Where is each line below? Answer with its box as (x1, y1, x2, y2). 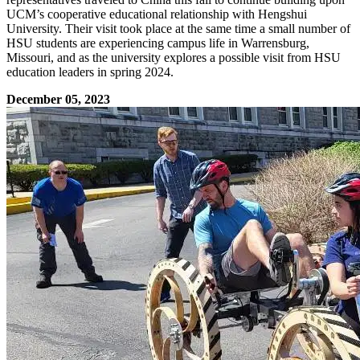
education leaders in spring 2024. (6, 64, 174, 79)
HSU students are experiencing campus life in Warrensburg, (6, 35, 309, 50)
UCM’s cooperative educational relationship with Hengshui (6, 6, 307, 21)
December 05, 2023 (6, 92, 110, 106)
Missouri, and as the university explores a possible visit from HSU (6, 50, 341, 64)
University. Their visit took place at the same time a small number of (6, 21, 350, 35)
